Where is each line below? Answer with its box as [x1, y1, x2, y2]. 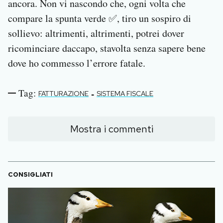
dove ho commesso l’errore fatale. [8, 56, 145, 70]
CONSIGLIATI [8, 170, 53, 179]
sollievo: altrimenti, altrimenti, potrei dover [8, 26, 184, 40]
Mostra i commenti [70, 122, 153, 136]
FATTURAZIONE [38, 89, 89, 99]
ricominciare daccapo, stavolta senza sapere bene [8, 41, 206, 55]
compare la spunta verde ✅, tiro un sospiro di [8, 11, 191, 25]
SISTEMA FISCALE [97, 89, 153, 99]
